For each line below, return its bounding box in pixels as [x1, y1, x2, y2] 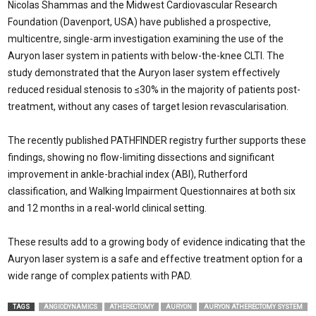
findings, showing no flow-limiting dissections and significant [8, 152, 274, 163]
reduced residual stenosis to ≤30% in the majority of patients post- [8, 84, 300, 95]
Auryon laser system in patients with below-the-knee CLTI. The [8, 50, 284, 61]
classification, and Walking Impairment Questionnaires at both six [8, 186, 296, 197]
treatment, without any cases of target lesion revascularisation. [8, 101, 288, 112]
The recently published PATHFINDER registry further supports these [8, 135, 306, 146]
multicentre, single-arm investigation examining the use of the [8, 33, 284, 44]
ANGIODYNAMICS [44, 303, 97, 310]
